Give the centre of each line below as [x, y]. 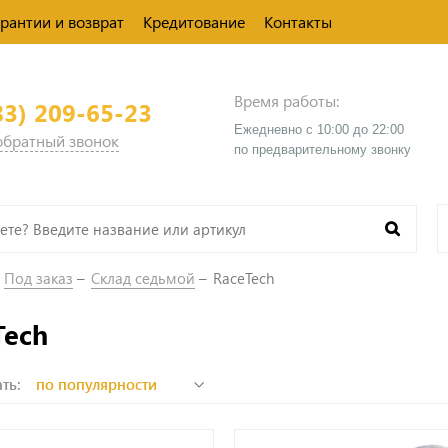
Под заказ [38, 278]
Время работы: [286, 100]
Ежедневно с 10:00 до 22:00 [319, 129]
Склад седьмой [143, 278]
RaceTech [243, 278]
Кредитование [194, 21]
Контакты [298, 21]
